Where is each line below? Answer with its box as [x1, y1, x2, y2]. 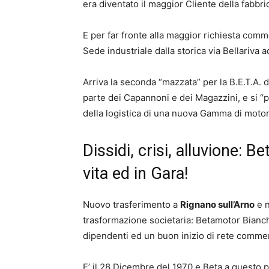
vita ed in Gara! [83, 164, 188, 184]
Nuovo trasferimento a [83, 199, 180, 211]
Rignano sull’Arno [180, 199, 255, 211]
